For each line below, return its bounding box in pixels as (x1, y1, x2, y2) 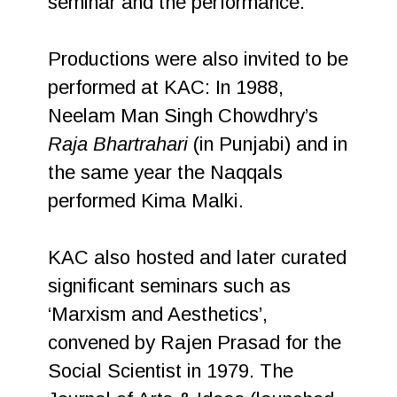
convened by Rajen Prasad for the (48, 331, 342, 354)
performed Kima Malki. (48, 190, 245, 212)
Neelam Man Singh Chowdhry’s (48, 105, 319, 127)
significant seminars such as (48, 275, 292, 297)
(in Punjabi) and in (188, 133, 348, 155)
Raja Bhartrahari (48, 133, 189, 155)
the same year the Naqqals (48, 161, 284, 183)
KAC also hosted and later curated (48, 246, 347, 269)
